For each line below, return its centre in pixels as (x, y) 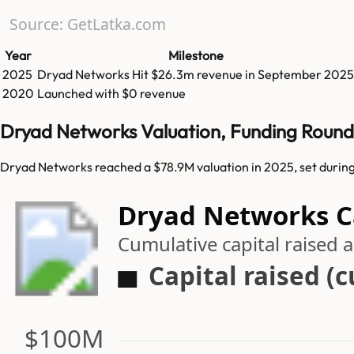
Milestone (196, 56)
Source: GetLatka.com (87, 24)
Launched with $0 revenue (111, 94)
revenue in (227, 75)
